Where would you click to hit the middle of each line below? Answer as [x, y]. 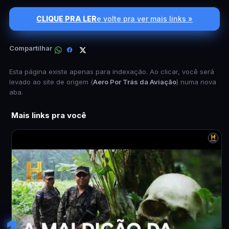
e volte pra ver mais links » [145, 19]
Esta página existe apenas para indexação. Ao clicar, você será [112, 72]
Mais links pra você [49, 115]
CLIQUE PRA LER [66, 19]
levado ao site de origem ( [51, 82]
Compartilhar [31, 48]
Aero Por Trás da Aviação [135, 82]
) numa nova [196, 82]
